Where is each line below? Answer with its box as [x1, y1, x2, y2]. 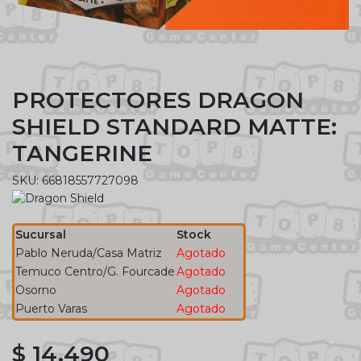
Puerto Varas [15, 301, 87, 316]
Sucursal [15, 226, 66, 242]
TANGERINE [12, 139, 152, 167]
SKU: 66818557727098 [12, 172, 139, 188]
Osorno [15, 282, 56, 297]
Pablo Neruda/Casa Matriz [15, 245, 162, 260]
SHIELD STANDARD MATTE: [12, 112, 337, 140]
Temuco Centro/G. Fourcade [15, 263, 175, 279]
